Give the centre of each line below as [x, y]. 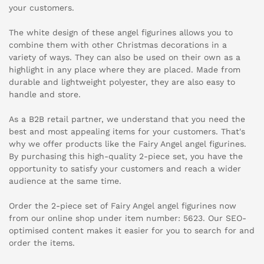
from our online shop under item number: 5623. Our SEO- [128, 218]
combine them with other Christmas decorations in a [118, 45]
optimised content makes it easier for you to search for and [132, 231]
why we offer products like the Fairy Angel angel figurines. [128, 144]
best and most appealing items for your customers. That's [127, 132]
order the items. [42, 243]
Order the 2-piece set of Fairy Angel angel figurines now [123, 206]
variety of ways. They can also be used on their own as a [125, 57]
